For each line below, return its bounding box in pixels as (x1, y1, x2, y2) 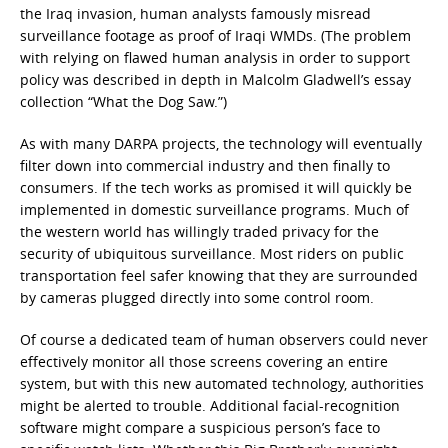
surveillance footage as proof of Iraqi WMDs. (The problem (20, 26, 411, 46)
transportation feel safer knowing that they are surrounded (20, 266, 418, 286)
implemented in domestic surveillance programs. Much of (20, 200, 409, 220)
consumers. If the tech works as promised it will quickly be (20, 178, 412, 198)
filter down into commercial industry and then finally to (20, 156, 390, 176)
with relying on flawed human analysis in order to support (20, 48, 410, 68)
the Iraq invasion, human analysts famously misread (20, 4, 371, 24)
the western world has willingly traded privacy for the (20, 222, 379, 242)
